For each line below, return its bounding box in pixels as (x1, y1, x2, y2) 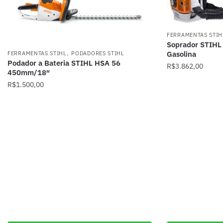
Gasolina (167, 49, 196, 59)
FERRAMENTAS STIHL (7, 49, 67, 57)
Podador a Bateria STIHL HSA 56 (7, 58, 120, 68)
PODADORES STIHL (71, 49, 124, 57)
